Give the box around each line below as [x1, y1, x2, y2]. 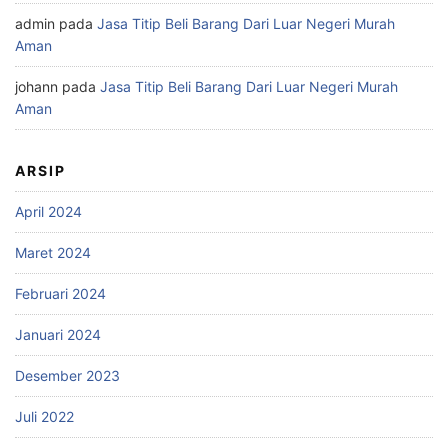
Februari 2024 [15, 285, 106, 303]
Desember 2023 [15, 367, 120, 385]
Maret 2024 [15, 244, 91, 262]
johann [15, 78, 58, 96]
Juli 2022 [15, 408, 74, 426]
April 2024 [15, 203, 82, 221]
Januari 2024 [15, 326, 101, 344]
